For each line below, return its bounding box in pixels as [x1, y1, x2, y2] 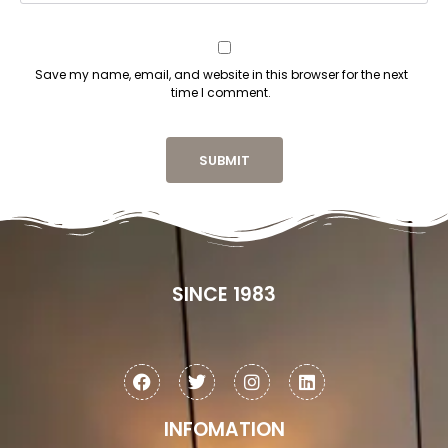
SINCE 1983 [172, 281, 276, 309]
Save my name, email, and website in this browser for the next [34, 66, 408, 84]
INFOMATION [163, 416, 285, 444]
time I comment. [171, 84, 271, 102]
